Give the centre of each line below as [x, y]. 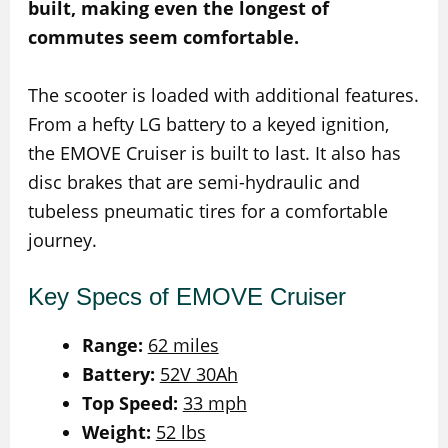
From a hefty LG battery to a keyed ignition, [208, 123]
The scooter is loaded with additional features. [223, 94]
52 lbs [180, 432]
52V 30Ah [198, 374]
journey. [62, 239]
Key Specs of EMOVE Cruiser [186, 297]
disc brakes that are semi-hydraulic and [193, 181]
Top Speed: [129, 403]
